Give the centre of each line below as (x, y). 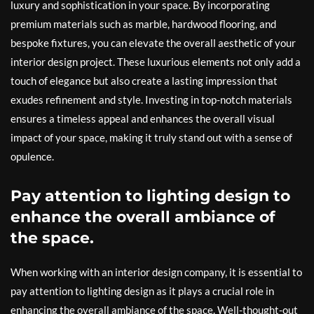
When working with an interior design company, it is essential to (156, 272)
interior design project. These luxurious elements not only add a (156, 62)
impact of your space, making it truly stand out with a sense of (151, 138)
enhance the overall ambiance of (143, 217)
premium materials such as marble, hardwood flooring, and (143, 24)
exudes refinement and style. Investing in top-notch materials (151, 100)
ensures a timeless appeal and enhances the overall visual (143, 119)
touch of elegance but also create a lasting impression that (144, 81)
